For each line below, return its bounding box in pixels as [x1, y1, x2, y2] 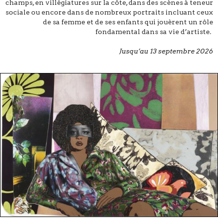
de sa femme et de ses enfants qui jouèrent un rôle [43, 18, 213, 26]
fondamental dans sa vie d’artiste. [95, 28, 211, 36]
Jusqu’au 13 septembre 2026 [119, 47, 213, 55]
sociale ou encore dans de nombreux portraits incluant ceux [5, 8, 213, 17]
